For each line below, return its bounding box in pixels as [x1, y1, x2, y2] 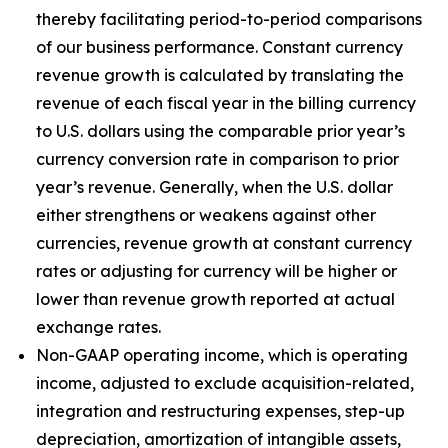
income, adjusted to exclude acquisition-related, [36, 373, 414, 393]
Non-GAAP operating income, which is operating [36, 345, 408, 365]
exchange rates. [36, 317, 161, 337]
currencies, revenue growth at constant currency [36, 233, 412, 253]
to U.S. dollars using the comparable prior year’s [36, 121, 405, 141]
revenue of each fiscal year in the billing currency [36, 93, 416, 113]
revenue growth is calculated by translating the [36, 65, 404, 85]
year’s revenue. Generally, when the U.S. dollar [36, 177, 393, 197]
